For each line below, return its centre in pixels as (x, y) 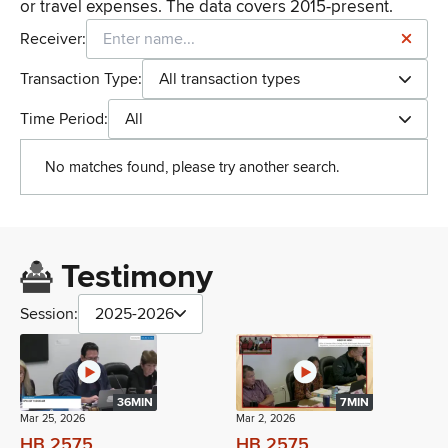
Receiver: (53, 39)
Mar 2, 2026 (266, 418)
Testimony (136, 277)
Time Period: (64, 119)
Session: (49, 313)
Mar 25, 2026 (53, 418)
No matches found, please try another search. (192, 167)
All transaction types (229, 79)
